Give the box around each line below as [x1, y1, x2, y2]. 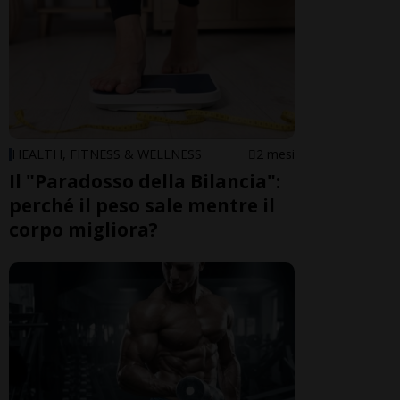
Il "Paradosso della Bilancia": [9, 169, 280, 195]
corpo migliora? [9, 217, 158, 243]
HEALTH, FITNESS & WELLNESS [12, 146, 202, 163]
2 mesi [256, 146, 295, 163]
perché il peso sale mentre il [9, 193, 275, 219]
